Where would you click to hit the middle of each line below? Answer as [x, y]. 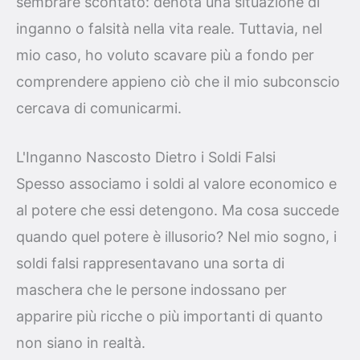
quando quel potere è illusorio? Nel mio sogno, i [176, 237]
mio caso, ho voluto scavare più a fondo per [165, 55]
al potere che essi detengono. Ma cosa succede [178, 211]
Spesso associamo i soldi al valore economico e [176, 184]
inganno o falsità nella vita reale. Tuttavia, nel [169, 28]
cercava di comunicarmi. [99, 108]
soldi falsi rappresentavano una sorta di [150, 264]
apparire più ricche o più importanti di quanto [170, 317]
